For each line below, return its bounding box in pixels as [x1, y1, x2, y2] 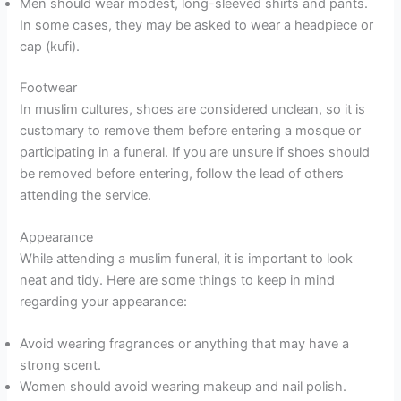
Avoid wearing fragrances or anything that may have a [20, 336, 350, 353]
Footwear [20, 79, 78, 96]
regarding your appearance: [20, 294, 188, 311]
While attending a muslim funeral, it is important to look [20, 251, 354, 268]
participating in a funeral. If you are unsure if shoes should [20, 143, 371, 160]
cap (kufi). [20, 38, 81, 55]
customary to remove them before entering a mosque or [20, 122, 362, 139]
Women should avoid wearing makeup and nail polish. [20, 379, 347, 396]
